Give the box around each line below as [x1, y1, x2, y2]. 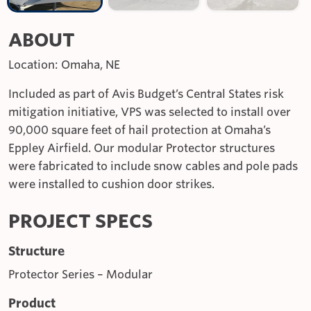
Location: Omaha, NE [8, 58, 120, 72]
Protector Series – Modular [8, 267, 153, 281]
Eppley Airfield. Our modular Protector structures [8, 141, 275, 155]
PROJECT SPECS [8, 210, 153, 232]
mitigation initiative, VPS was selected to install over [8, 105, 291, 119]
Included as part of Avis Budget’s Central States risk [8, 87, 284, 101]
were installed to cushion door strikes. [8, 177, 215, 191]
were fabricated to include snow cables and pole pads [8, 159, 298, 173]
